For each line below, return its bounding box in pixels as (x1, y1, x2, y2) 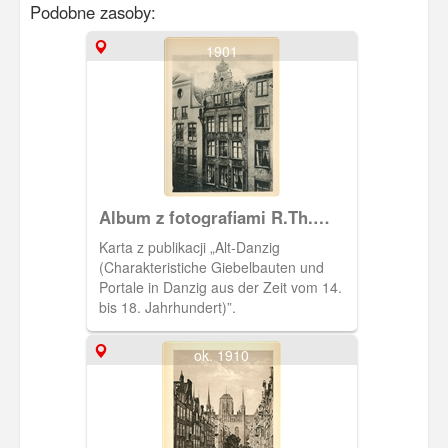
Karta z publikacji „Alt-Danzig (98, 237, 280, 258)
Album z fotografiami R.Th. (98, 205, 313, 230)
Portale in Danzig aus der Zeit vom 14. (98, 277, 342, 298)
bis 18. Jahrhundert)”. (98, 297, 236, 318)
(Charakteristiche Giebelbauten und (98, 257, 324, 278)
